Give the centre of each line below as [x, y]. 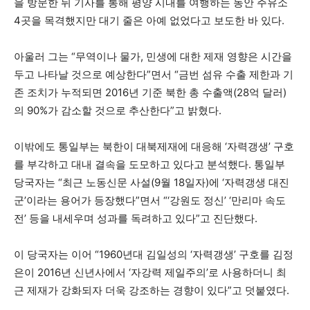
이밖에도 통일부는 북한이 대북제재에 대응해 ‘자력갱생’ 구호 [154, 146]
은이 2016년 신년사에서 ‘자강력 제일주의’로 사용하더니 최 [150, 272]
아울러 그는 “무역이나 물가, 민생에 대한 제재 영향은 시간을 [153, 56]
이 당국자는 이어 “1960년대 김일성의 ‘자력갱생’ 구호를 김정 [154, 254]
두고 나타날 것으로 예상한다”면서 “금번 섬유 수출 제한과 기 [154, 74]
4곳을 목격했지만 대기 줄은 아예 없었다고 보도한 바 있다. [149, 20]
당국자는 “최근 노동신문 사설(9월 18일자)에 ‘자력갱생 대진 [152, 182]
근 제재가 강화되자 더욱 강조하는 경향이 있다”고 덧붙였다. [152, 290]
